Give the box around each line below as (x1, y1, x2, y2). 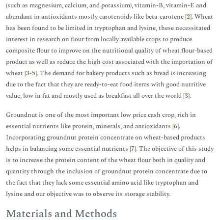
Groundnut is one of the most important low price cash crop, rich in (6, 110, 196, 120)
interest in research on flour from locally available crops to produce (6, 34, 192, 44)
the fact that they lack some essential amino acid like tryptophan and (6, 178, 198, 188)
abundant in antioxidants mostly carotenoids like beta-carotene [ (6, 12, 187, 22)
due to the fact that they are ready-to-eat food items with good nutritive (6, 80, 206, 89)
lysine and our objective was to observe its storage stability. (6, 189, 170, 199)
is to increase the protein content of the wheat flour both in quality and (6, 155, 205, 165)
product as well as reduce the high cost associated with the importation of (6, 57, 213, 67)
